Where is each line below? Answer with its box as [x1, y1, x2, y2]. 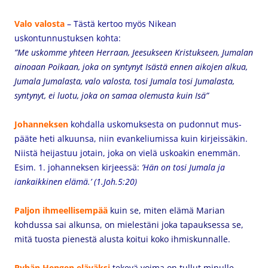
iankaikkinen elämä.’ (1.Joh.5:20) [14, 176, 137, 187]
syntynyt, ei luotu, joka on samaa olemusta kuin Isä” [14, 90, 209, 101]
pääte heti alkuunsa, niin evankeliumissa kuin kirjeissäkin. [14, 133, 248, 144]
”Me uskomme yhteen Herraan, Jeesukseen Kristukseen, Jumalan [14, 47, 253, 58]
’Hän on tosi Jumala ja [142, 162, 225, 173]
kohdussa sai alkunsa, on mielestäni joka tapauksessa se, [14, 219, 243, 230]
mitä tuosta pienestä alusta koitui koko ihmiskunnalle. [14, 233, 230, 245]
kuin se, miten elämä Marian [108, 205, 225, 216]
